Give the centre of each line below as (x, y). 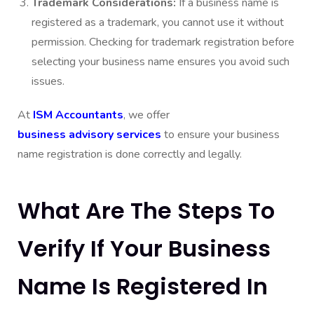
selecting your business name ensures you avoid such (161, 62)
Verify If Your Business (144, 249)
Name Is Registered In (143, 287)
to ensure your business (220, 135)
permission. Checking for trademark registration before (163, 42)
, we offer (146, 115)
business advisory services (89, 135)
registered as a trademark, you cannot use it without (158, 23)
